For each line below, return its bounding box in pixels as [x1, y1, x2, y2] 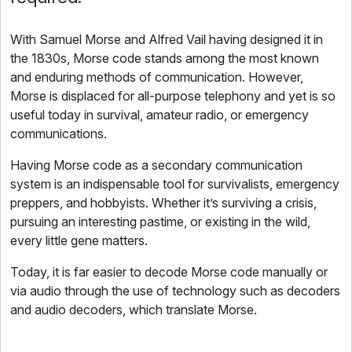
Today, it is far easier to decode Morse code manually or [10, 264, 328, 280]
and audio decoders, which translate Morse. [10, 302, 257, 317]
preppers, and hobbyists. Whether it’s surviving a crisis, [10, 195, 317, 211]
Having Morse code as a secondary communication [10, 157, 302, 173]
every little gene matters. [10, 233, 148, 248]
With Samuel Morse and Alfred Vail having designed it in [10, 31, 323, 47]
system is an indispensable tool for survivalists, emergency [10, 176, 339, 192]
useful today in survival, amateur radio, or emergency [10, 107, 309, 123]
